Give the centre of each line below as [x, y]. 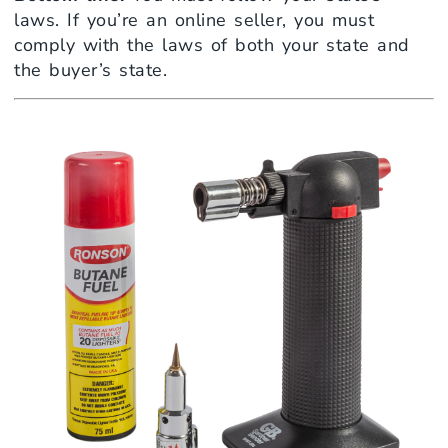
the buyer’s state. [90, 70]
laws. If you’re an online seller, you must [194, 20]
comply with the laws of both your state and [212, 45]
